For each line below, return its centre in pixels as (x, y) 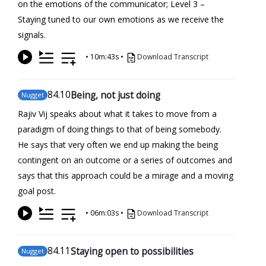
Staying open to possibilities (132, 251)
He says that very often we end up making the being (118, 144)
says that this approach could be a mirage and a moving (126, 175)
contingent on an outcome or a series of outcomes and (125, 160)
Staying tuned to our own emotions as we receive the (121, 19)
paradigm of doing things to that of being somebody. (120, 129)
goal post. (37, 191)
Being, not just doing (115, 95)
